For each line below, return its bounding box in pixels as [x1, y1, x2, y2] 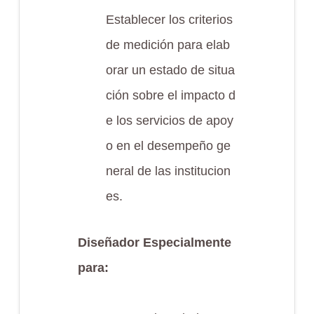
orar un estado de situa [105, 63, 235, 77]
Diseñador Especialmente [77, 235, 231, 250]
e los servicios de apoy [105, 114, 233, 128]
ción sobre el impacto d [105, 88, 235, 102]
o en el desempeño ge [105, 139, 231, 153]
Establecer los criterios [105, 13, 233, 27]
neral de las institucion [105, 164, 231, 178]
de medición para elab [105, 38, 230, 52]
